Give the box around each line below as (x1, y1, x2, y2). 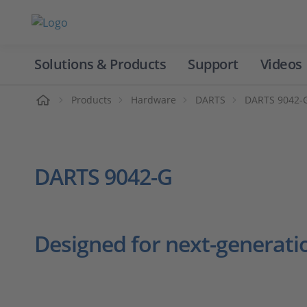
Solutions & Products (34, 55, 166, 73)
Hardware (131, 93, 176, 106)
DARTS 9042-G (34, 162, 172, 191)
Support (188, 55, 238, 73)
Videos (260, 55, 302, 73)
